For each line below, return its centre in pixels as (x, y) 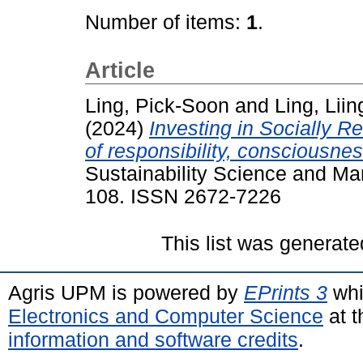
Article (120, 70)
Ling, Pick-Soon (157, 105)
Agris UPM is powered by (126, 292)
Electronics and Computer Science (166, 316)
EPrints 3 (286, 292)
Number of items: (166, 22)
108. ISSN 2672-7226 (183, 196)
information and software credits (153, 339)
